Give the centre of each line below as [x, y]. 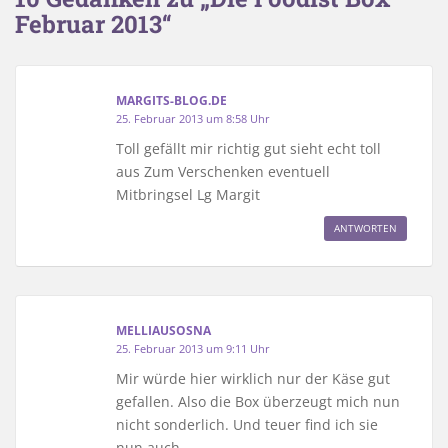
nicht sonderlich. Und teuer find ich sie [247, 424]
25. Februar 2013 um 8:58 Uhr [193, 118]
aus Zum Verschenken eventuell [223, 171]
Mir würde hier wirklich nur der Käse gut [253, 378]
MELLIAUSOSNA [163, 330]
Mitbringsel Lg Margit [188, 194]
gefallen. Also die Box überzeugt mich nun [258, 401]
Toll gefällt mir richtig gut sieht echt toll [248, 148]
